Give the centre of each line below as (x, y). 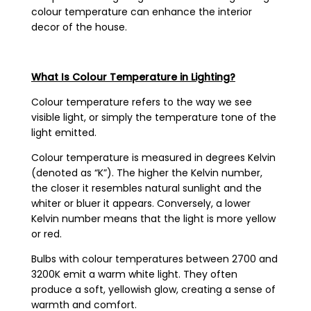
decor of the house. (79, 27)
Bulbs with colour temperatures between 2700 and (154, 259)
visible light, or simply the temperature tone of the (153, 118)
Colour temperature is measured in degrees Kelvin (153, 158)
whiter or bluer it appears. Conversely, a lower (141, 204)
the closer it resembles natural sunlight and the (146, 188)
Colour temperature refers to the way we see (141, 102)
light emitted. (64, 133)
